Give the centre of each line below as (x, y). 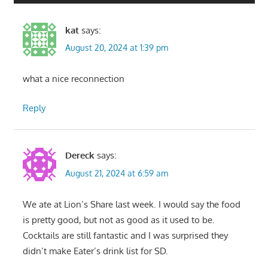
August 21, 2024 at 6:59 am (116, 173)
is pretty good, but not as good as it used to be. (118, 220)
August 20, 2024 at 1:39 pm (116, 48)
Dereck (80, 156)
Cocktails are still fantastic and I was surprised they (125, 235)
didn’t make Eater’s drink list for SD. (95, 251)
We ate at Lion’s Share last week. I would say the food (131, 204)
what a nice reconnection (73, 79)
